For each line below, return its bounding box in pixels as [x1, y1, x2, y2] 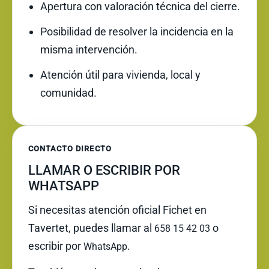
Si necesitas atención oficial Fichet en [28, 204, 207, 216]
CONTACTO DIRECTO [28, 144, 112, 153]
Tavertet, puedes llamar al [28, 222, 154, 234]
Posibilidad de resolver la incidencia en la [40, 25, 234, 38]
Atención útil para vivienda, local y [40, 68, 201, 81]
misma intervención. [40, 43, 138, 56]
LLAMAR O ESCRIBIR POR [28, 163, 180, 178]
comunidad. [40, 86, 97, 99]
